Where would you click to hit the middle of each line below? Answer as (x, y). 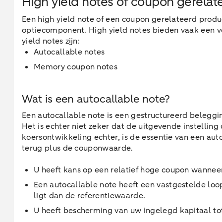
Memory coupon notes (76, 67)
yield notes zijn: (51, 41)
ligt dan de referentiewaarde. (91, 196)
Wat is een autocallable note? (96, 99)
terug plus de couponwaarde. (78, 148)
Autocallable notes (69, 52)
